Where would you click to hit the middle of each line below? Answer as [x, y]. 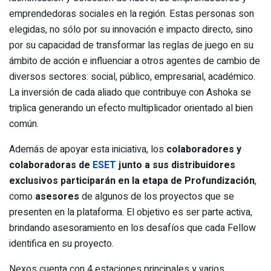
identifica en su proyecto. [61, 244]
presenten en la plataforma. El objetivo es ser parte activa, [131, 213]
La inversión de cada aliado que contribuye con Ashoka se [130, 93]
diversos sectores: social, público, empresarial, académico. [132, 77]
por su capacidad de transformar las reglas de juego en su [131, 46]
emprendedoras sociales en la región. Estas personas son [132, 14]
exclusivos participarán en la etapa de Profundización [132, 181]
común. [24, 124]
